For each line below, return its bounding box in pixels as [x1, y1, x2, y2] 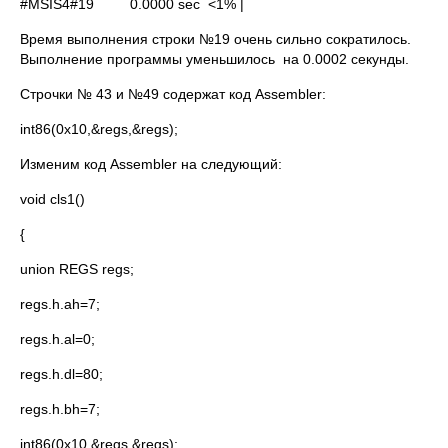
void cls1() [20, 191, 85, 207]
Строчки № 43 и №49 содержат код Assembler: [20, 86, 326, 102]
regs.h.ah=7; [20, 296, 100, 312]
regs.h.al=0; [20, 331, 95, 347]
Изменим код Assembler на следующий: [20, 156, 282, 172]
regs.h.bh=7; [20, 401, 100, 417]
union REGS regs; [20, 261, 134, 277]
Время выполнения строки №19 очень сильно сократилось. [20, 31, 411, 47]
